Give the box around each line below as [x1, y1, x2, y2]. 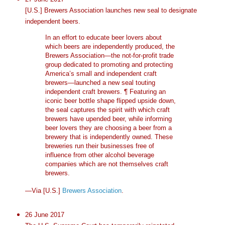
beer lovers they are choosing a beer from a [45, 124, 172, 132]
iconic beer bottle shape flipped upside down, [45, 97, 176, 105]
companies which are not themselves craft [45, 160, 168, 168]
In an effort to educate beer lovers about [45, 34, 162, 42]
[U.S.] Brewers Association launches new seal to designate [25, 7, 197, 15]
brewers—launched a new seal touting [45, 79, 155, 87]
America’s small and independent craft [45, 70, 157, 78]
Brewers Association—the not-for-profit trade [45, 52, 174, 60]
